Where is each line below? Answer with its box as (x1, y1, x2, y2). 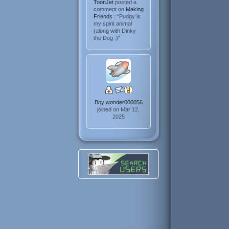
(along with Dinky (93, 28, 136, 34)
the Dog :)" (93, 35, 120, 41)
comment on (93, 6, 126, 13)
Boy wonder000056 (94, 99, 143, 106)
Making (125, 6, 144, 13)
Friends (93, 13, 114, 20)
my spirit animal (93, 20, 132, 27)
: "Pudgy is (113, 13, 141, 20)
